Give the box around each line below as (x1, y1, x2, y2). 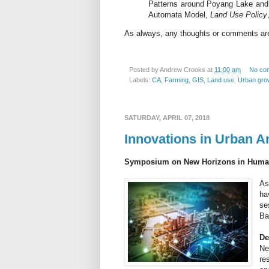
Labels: (129, 76, 152, 84)
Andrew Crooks (160, 66, 205, 74)
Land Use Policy (210, 10, 267, 20)
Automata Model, (148, 10, 210, 20)
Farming (165, 76, 189, 84)
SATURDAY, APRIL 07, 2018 (124, 114, 210, 122)
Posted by (129, 66, 160, 74)
